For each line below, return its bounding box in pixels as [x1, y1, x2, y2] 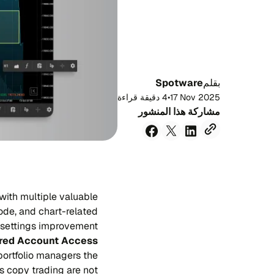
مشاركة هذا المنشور [138, 105, 220, 118]
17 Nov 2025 [170, 91, 220, 103]
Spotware [155, 76, 203, 89]
